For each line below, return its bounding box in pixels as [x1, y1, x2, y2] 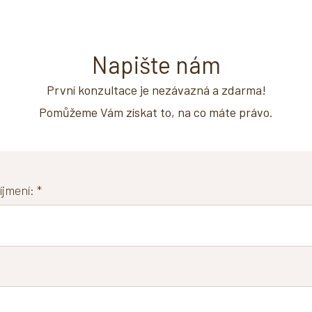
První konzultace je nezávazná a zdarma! [46, 82, 266, 97]
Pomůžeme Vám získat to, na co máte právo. [39, 104, 273, 120]
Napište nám [91, 50, 221, 79]
